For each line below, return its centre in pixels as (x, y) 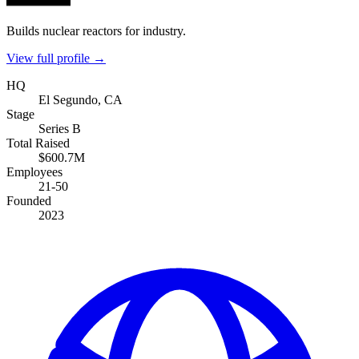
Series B (60, 128)
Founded (29, 200)
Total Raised (38, 143)
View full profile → (56, 58)
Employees (34, 171)
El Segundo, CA (81, 99)
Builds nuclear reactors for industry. (96, 30)
